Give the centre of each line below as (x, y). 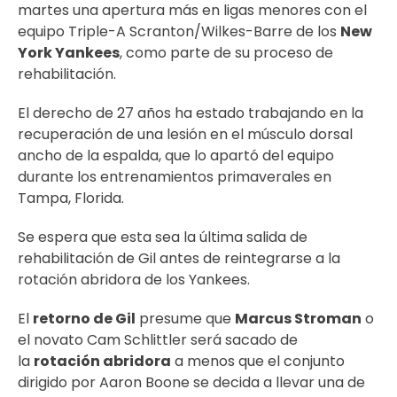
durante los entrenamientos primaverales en (175, 177)
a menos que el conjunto (258, 361)
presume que (185, 319)
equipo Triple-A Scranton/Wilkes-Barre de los (179, 31)
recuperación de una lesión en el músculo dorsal (185, 134)
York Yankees (69, 53)
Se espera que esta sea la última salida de (163, 237)
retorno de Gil (84, 319)
